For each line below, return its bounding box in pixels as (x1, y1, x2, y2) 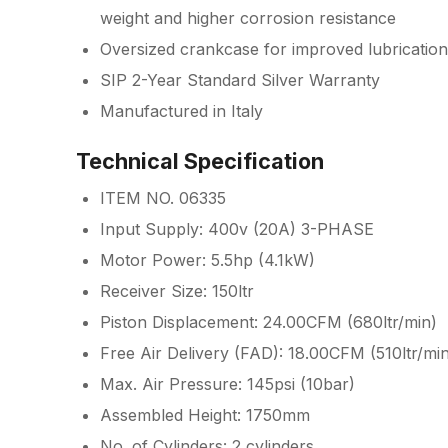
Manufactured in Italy (100, 101, 263, 121)
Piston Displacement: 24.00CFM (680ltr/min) (100, 312, 437, 332)
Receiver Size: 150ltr (100, 281, 254, 301)
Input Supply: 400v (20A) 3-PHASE (100, 219, 374, 239)
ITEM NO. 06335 (100, 188, 226, 208)
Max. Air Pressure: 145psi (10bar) (100, 374, 355, 394)
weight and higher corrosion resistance (100, 8, 396, 28)
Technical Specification (76, 148, 324, 174)
